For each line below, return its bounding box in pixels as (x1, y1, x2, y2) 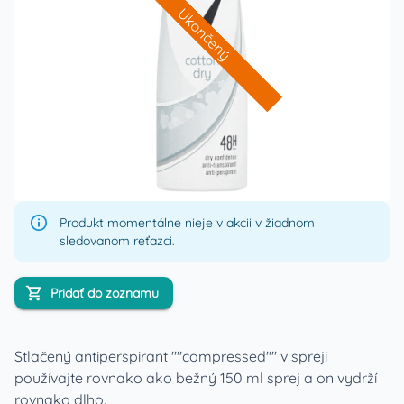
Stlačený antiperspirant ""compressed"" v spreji (14, 347, 327, 365)
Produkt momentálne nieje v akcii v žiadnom (60, 215, 315, 231)
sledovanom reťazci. (60, 233, 175, 249)
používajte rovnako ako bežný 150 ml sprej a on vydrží (14, 369, 377, 387)
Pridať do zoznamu (50, 285, 159, 301)
